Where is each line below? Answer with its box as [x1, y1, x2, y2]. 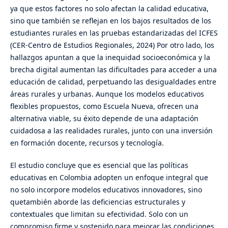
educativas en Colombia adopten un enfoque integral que [10, 173, 208, 183]
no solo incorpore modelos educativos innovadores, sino [10, 185, 202, 195]
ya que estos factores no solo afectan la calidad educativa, [10, 4, 209, 13]
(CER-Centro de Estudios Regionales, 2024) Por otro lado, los [10, 40, 214, 50]
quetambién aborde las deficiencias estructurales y [10, 197, 185, 207]
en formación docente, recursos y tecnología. [10, 138, 164, 148]
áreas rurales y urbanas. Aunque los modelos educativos [10, 89, 204, 99]
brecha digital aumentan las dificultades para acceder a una [10, 65, 217, 74]
